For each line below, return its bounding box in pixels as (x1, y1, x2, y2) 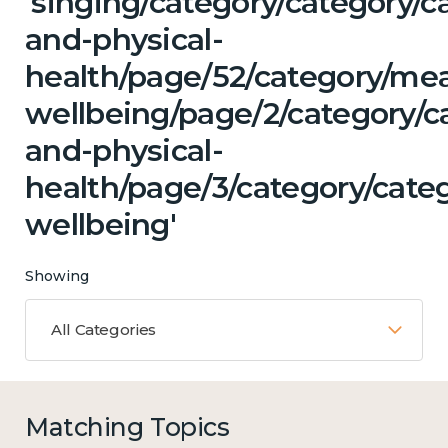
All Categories (51, 320, 156, 340)
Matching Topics (25, 412, 230, 443)
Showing (25, 267, 89, 286)
